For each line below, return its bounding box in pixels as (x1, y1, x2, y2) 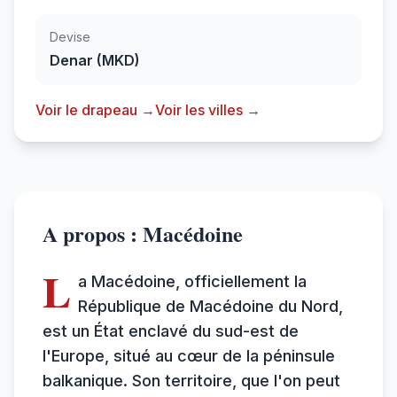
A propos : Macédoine (43, 217, 243, 249)
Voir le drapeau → (35, 100, 155, 119)
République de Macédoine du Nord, (78, 296, 343, 315)
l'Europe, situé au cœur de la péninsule (43, 346, 335, 365)
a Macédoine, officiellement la (78, 271, 307, 291)
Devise (50, 28, 90, 44)
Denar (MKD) (50, 51, 140, 69)
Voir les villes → (155, 100, 261, 119)
